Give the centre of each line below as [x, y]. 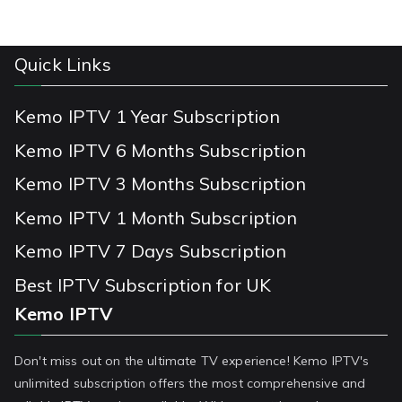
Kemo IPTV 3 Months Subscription [161, 184]
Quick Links [63, 65]
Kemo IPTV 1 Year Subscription [148, 117]
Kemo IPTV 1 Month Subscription [156, 217]
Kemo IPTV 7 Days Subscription [151, 251]
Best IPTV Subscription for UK [143, 284]
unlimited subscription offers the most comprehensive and [190, 383]
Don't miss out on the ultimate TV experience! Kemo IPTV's [192, 361]
